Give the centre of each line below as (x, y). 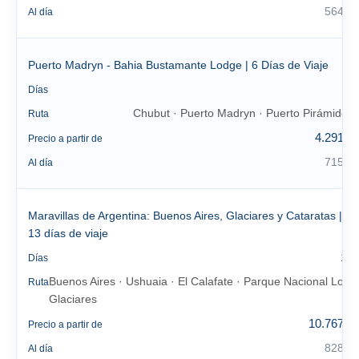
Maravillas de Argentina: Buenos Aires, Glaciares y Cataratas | (185, 216)
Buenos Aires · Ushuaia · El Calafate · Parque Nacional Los (199, 281)
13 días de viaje (68, 233)
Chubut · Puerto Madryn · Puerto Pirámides (243, 113)
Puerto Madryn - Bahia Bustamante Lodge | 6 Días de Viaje (178, 65)
